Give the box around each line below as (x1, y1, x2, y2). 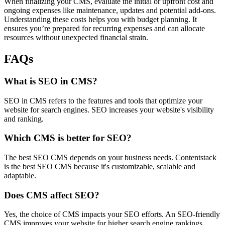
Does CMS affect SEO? (4, 189, 99, 200)
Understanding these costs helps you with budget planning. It (4, 15, 197, 24)
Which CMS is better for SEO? (4, 133, 132, 144)
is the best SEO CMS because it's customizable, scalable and (4, 162, 195, 171)
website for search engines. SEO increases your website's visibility (4, 105, 214, 114)
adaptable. (4, 171, 38, 180)
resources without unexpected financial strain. (4, 33, 148, 42)
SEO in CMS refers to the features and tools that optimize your (4, 96, 202, 105)
